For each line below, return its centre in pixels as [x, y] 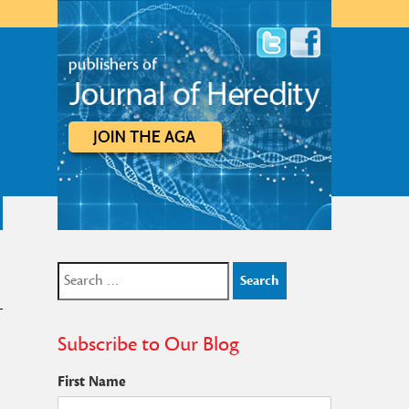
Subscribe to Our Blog [148, 344]
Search [76, 273]
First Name [91, 381]
